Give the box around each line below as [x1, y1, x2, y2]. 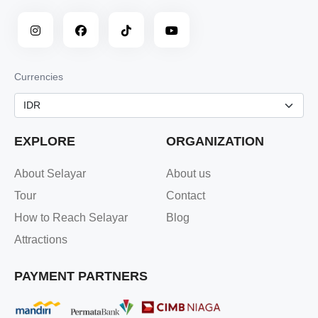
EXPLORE [14, 133, 75, 148]
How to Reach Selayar [14, 211, 128, 224]
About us [166, 167, 211, 180]
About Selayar [14, 167, 86, 180]
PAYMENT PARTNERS [14, 268, 148, 283]
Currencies [14, 70, 63, 82]
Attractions [14, 233, 67, 246]
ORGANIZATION [166, 133, 264, 148]
